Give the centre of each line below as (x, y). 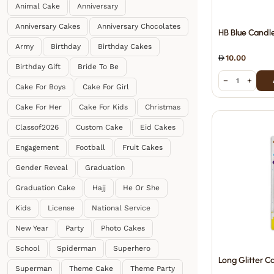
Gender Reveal (42, 168)
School (28, 248)
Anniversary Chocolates (139, 26)
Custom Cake (99, 127)
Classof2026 (37, 127)
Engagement (37, 147)
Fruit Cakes (143, 147)
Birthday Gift (38, 67)
